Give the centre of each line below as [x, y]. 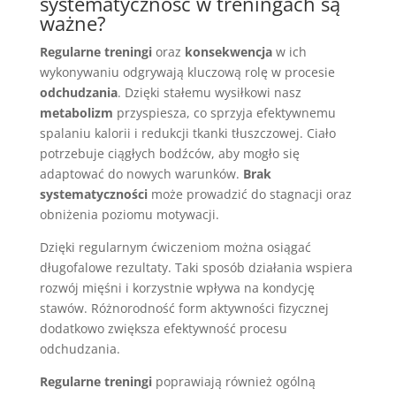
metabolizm [76, 113]
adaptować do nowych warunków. [141, 174]
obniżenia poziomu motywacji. [129, 214]
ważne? [72, 23]
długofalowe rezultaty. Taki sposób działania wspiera [196, 267]
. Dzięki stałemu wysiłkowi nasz [209, 92]
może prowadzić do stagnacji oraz [249, 194]
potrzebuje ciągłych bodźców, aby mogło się [169, 153]
